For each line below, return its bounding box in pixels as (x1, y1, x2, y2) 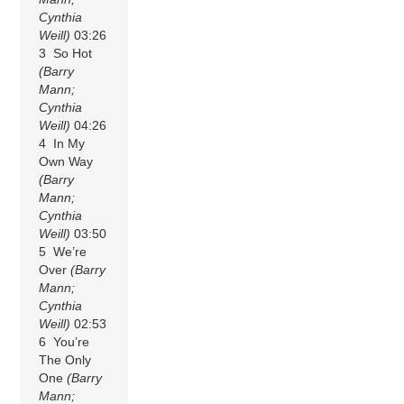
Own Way (39, 153, 94, 169)
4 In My (39, 135, 86, 151)
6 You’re (39, 334, 90, 349)
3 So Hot (39, 45, 93, 60)
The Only (39, 352, 92, 367)
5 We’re (39, 243, 87, 259)
